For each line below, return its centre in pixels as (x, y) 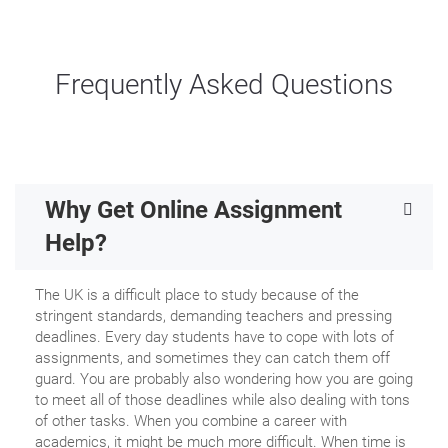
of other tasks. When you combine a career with (191, 421)
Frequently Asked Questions (224, 85)
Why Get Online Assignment (193, 210)
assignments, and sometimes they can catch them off (212, 358)
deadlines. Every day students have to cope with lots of (214, 337)
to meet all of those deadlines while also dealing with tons (222, 400)
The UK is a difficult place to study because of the (197, 295)
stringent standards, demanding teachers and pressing (213, 316)
